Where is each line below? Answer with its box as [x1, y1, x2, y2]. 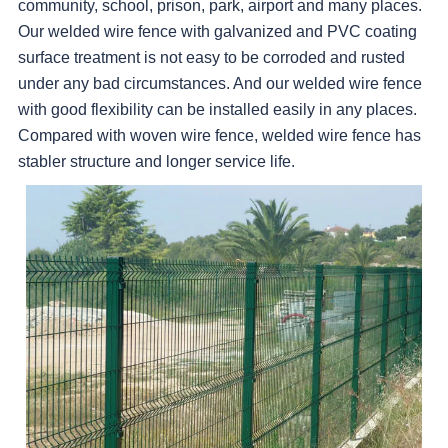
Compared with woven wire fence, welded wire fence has [18, 127, 422, 145]
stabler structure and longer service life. [18, 153, 296, 171]
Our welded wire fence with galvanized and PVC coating [18, 23, 418, 41]
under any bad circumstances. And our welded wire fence [18, 75, 423, 93]
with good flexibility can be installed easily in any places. [18, 101, 418, 119]
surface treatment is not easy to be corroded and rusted [18, 49, 406, 67]
